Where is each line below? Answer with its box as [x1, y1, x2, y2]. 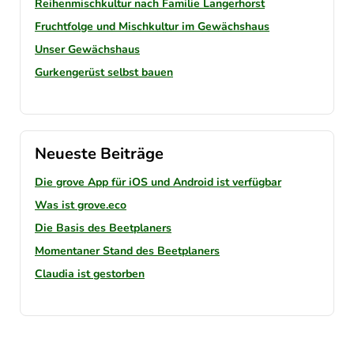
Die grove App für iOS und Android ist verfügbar [35, 175, 281, 190]
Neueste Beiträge [35, 143, 164, 165]
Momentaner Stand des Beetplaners [35, 243, 220, 259]
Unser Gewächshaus [35, 42, 140, 58]
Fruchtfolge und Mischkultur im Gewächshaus [35, 19, 269, 35]
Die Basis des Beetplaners [35, 220, 171, 236]
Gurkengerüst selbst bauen [35, 65, 173, 81]
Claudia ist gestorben [35, 266, 145, 282]
